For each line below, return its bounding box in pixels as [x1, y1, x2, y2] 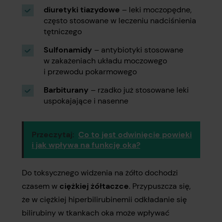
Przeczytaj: [32, 129, 74, 140]
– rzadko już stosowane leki [89, 85, 189, 95]
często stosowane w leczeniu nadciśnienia [44, 15, 196, 26]
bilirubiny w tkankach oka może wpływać [22, 208, 169, 218]
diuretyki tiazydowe [44, 4, 120, 15]
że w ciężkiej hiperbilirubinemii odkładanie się [22, 194, 187, 205]
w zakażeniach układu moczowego [44, 55, 167, 66]
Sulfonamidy [44, 45, 92, 55]
